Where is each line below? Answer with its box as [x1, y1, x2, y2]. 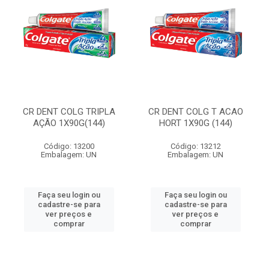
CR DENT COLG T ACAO [148, 106, 243, 117]
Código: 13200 [43, 142, 94, 151]
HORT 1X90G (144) [159, 118, 232, 128]
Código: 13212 [170, 142, 221, 151]
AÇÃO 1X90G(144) [32, 118, 105, 128]
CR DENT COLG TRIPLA [22, 106, 115, 117]
